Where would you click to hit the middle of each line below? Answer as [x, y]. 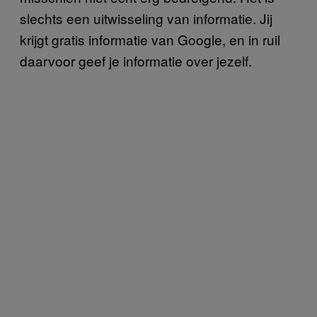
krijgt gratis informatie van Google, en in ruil [150, 39]
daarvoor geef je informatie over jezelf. [136, 60]
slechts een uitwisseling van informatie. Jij [146, 18]
